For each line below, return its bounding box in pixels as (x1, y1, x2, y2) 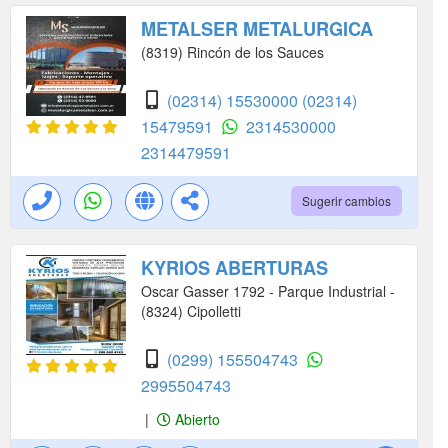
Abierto (171, 409, 220, 430)
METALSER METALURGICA (141, 16, 373, 43)
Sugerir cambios (302, 192, 391, 210)
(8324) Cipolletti (141, 301, 241, 322)
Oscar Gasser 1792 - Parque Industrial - (141, 281, 395, 302)
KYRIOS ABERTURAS (141, 255, 328, 282)
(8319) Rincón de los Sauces (141, 42, 324, 63)
